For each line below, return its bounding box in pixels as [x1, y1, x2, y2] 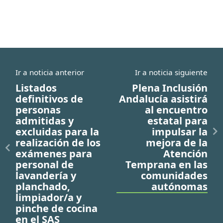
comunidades [141, 168, 208, 182]
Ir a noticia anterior [15, 67, 84, 77]
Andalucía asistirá [119, 92, 208, 106]
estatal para [147, 113, 208, 127]
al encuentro [145, 103, 208, 116]
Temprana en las [125, 157, 208, 171]
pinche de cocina [15, 201, 98, 215]
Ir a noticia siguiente [135, 67, 208, 77]
